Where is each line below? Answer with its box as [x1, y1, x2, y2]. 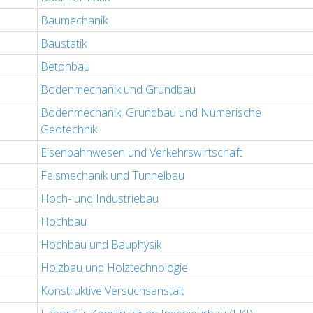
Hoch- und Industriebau [41, 191, 159, 207]
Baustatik [41, 36, 87, 52]
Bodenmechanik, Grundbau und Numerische [41, 105, 261, 121]
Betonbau [41, 59, 90, 75]
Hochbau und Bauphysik [41, 237, 161, 253]
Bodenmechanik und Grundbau [41, 82, 196, 98]
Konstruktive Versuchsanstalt [41, 283, 184, 299]
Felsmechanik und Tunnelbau [41, 168, 184, 184]
